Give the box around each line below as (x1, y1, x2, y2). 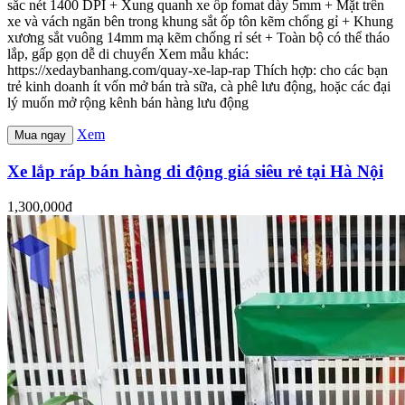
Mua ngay (14, 128, 66, 143)
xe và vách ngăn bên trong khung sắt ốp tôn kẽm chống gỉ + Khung (7, 14, 393, 30)
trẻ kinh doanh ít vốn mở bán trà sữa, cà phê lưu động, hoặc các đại (7, 79, 391, 95)
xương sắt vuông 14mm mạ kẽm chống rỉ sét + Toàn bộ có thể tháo (7, 30, 390, 46)
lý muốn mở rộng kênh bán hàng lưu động (7, 95, 249, 111)
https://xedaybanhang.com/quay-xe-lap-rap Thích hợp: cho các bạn (7, 62, 388, 79)
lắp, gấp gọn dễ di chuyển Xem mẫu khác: (7, 46, 249, 62)
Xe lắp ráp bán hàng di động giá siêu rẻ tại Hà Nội (7, 162, 383, 182)
